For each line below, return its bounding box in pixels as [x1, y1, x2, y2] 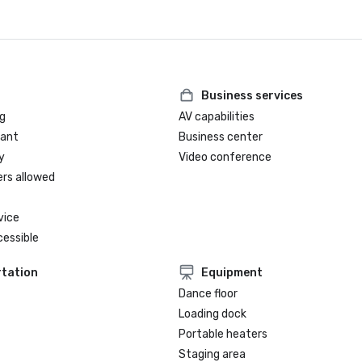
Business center [179, 130, 263, 144]
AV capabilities [179, 110, 255, 124]
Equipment [201, 265, 263, 280]
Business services [201, 88, 304, 103]
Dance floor [179, 287, 238, 301]
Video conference [179, 150, 272, 164]
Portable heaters [179, 327, 268, 341]
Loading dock [179, 307, 247, 321]
